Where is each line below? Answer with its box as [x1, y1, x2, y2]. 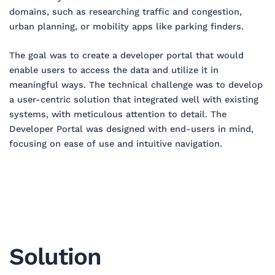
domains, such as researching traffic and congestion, [9, 6, 242, 17]
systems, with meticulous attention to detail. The [9, 109, 227, 120]
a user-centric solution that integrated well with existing [9, 94, 258, 106]
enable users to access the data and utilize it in [9, 64, 219, 76]
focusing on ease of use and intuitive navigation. [9, 138, 222, 150]
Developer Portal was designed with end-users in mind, [9, 123, 254, 135]
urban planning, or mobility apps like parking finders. [9, 20, 244, 32]
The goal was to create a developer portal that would [9, 50, 244, 61]
